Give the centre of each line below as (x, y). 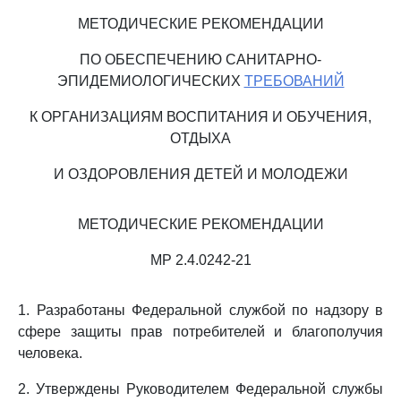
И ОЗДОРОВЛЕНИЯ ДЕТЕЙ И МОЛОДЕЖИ (200, 174)
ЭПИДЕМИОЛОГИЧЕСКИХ (150, 81)
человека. (50, 353)
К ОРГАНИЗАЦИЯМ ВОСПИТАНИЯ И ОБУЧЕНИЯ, (200, 117)
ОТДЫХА (200, 138)
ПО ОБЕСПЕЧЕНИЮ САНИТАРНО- (200, 60)
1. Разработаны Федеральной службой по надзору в (200, 310)
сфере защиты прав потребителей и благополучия (200, 332)
